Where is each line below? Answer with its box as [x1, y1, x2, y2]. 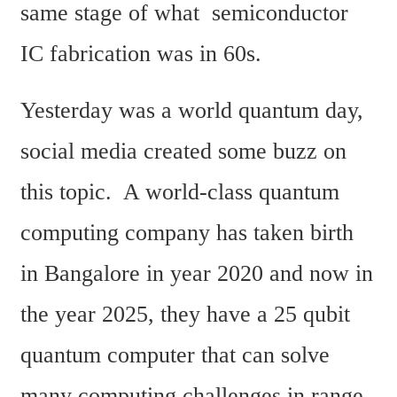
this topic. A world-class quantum [20, 178, 339, 205]
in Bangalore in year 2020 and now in [20, 260, 373, 286]
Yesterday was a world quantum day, [20, 97, 363, 123]
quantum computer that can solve [20, 341, 330, 368]
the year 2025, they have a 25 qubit [20, 300, 350, 327]
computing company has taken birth [20, 219, 354, 245]
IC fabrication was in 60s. [20, 41, 274, 67]
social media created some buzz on [20, 137, 346, 164]
